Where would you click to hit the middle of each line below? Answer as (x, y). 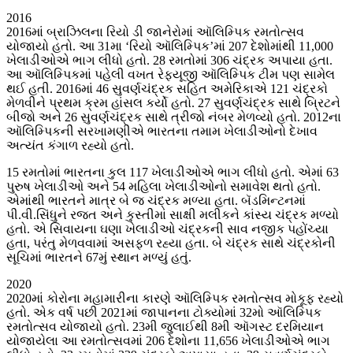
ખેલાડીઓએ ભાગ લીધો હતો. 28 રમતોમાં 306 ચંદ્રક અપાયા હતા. (169, 61)
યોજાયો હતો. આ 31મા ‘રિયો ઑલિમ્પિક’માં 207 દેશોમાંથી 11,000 (170, 46)
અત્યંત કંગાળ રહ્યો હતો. (70, 146)
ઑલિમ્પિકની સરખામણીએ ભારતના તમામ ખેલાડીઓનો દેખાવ (162, 132)
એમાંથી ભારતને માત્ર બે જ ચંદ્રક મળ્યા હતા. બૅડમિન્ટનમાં (156, 201)
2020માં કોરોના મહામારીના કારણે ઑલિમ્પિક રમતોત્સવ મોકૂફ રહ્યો (175, 299)
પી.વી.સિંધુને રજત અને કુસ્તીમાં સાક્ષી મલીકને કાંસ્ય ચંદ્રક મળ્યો (173, 215)
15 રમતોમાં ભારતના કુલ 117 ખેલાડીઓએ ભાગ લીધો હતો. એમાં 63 (173, 173)
